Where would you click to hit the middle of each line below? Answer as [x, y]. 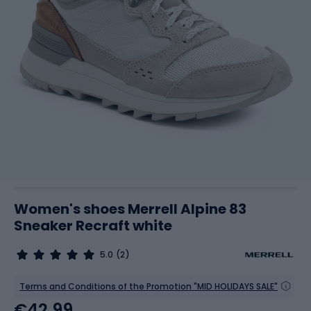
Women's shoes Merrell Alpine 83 [130, 209]
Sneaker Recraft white [93, 226]
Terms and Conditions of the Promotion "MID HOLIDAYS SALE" [149, 286]
